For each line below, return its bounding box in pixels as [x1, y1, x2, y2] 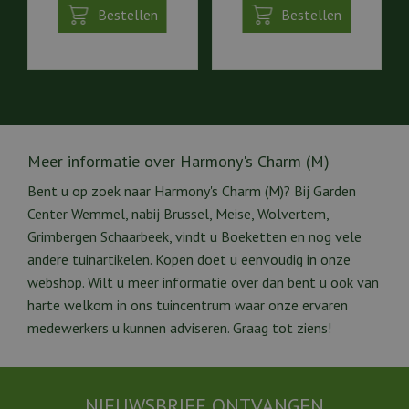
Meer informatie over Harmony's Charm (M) [27, 150, 330, 172]
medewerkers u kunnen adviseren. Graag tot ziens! [27, 318, 331, 337]
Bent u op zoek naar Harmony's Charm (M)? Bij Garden [27, 181, 356, 200]
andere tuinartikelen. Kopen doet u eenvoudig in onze [27, 249, 351, 268]
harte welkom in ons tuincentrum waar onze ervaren [27, 295, 348, 314]
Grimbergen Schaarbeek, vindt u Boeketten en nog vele [27, 226, 362, 246]
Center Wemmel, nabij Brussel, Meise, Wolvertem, [27, 204, 329, 223]
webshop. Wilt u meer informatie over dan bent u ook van [27, 272, 379, 291]
